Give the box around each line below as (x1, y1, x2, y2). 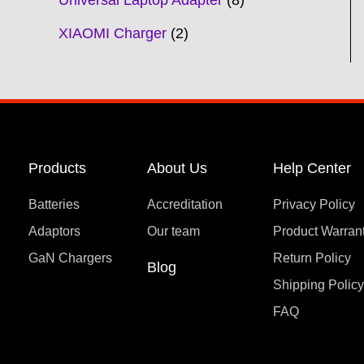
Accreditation (146, 197, 223, 211)
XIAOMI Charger (58, 24, 167, 41)
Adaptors (28, 223, 80, 238)
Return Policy (273, 250, 352, 265)
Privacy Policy (273, 197, 356, 211)
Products (28, 159, 86, 176)
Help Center (273, 159, 352, 176)
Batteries (28, 197, 80, 211)
